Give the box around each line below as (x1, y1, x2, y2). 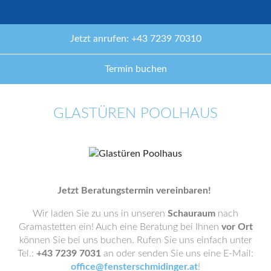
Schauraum (168, 209, 215, 218)
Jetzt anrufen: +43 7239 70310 (70, 34, 201, 44)
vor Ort (221, 222, 253, 232)
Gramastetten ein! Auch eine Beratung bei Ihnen (18, 222, 221, 232)
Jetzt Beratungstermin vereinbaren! (57, 186, 214, 195)
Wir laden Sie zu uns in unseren (33, 209, 168, 218)
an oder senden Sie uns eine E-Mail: (101, 249, 253, 258)
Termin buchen (104, 64, 167, 74)
